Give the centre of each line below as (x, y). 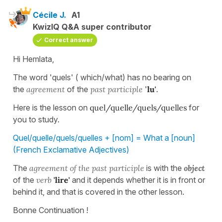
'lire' (62, 180)
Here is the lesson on (51, 108)
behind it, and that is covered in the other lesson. (99, 192)
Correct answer (69, 40)
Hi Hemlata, (33, 59)
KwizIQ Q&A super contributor (92, 27)
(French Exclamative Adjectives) (71, 150)
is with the (165, 168)
